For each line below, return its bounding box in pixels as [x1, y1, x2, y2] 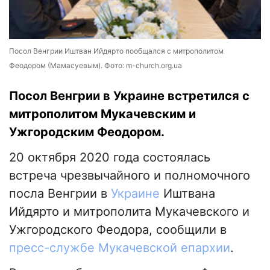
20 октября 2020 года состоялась [9, 150, 210, 165]
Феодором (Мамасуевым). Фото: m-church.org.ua [9, 61, 182, 71]
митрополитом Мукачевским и [9, 107, 196, 122]
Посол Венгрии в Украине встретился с [9, 89, 250, 104]
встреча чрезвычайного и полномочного [9, 168, 250, 183]
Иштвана [160, 186, 215, 201]
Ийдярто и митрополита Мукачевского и [9, 204, 250, 219]
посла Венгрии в [9, 186, 111, 201]
